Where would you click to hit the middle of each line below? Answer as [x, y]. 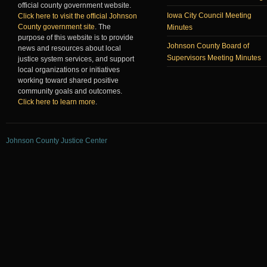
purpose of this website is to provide [76, 38]
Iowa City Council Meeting [209, 16]
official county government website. [74, 6]
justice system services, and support [76, 59]
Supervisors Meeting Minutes [214, 58]
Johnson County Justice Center [57, 141]
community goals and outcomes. [70, 91]
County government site [56, 27]
